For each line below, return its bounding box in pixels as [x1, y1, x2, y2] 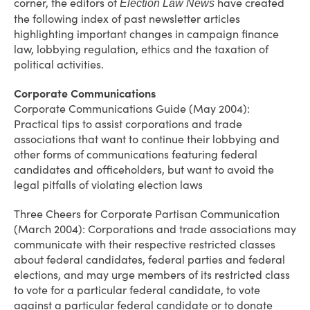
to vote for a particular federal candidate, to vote [14, 283, 260, 297]
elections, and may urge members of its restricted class [14, 268, 290, 282]
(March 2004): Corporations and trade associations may [14, 222, 296, 236]
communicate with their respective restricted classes [14, 237, 275, 251]
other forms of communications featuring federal [14, 147, 257, 161]
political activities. [14, 57, 104, 71]
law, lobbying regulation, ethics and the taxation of [14, 42, 268, 56]
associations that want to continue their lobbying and [14, 132, 280, 146]
